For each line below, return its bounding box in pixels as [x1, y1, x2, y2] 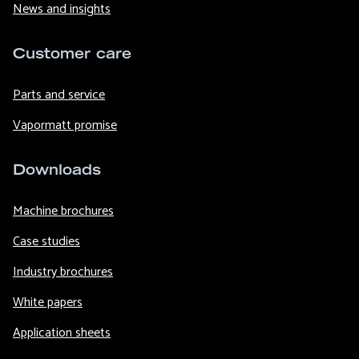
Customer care [13, 47, 131, 63]
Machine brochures [13, 200, 114, 222]
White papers [13, 291, 83, 313]
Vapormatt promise [13, 114, 117, 136]
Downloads [13, 163, 101, 179]
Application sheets [13, 321, 111, 344]
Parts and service [13, 83, 105, 106]
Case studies [13, 230, 80, 252]
